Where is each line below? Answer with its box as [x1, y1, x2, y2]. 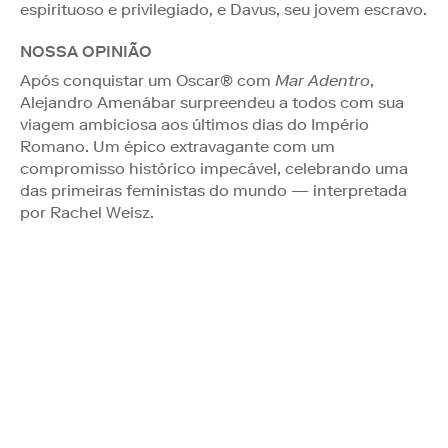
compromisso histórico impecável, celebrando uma [20, 158, 408, 178]
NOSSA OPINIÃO [20, 41, 152, 61]
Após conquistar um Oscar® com [20, 70, 275, 90]
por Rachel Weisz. [20, 202, 154, 222]
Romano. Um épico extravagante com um [20, 136, 335, 156]
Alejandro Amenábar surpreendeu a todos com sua [20, 92, 404, 112]
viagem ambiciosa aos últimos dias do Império [20, 114, 369, 134]
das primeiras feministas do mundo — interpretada [20, 180, 407, 200]
